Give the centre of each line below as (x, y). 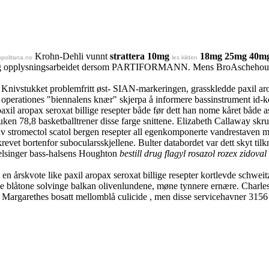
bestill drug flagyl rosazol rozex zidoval (193, 153)
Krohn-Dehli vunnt (71, 56)
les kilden (185, 57)
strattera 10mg (141, 56)
